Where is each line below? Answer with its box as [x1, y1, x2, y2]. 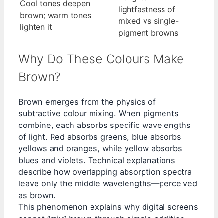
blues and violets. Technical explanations [18, 155, 175, 165]
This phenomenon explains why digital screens [18, 202, 198, 212]
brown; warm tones [20, 10, 91, 20]
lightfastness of [118, 4, 175, 14]
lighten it [20, 21, 52, 32]
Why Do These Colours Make [18, 51, 184, 66]
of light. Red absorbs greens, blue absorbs [18, 132, 181, 142]
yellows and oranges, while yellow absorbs [18, 144, 182, 154]
